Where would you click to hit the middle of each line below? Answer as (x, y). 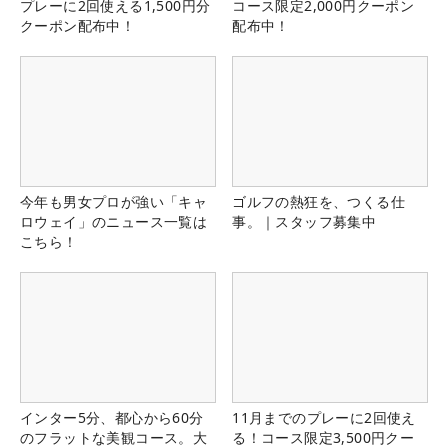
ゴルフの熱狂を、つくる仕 (318, 201)
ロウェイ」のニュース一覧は (114, 221)
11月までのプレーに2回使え (324, 417)
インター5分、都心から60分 (112, 417)
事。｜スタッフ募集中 (304, 221)
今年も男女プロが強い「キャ (114, 201)
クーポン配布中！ (78, 25)
